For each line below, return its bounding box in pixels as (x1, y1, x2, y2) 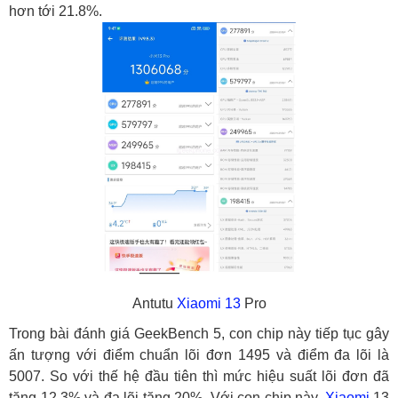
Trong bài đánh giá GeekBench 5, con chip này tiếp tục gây (9, 326, 389, 342)
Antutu (131, 296, 177, 312)
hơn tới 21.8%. (9, 4, 102, 20)
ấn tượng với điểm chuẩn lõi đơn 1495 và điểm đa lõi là (9, 347, 389, 363)
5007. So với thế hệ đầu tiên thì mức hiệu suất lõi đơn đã (9, 369, 389, 385)
